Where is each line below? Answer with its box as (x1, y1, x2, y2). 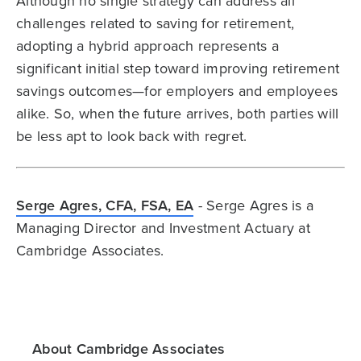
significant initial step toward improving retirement (16, 57, 339, 78)
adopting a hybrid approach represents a (16, 35, 279, 56)
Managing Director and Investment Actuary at (16, 217, 310, 238)
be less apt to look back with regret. (16, 125, 247, 146)
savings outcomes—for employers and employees (16, 80, 338, 101)
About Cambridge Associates (32, 338, 226, 359)
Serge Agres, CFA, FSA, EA (16, 194, 194, 215)
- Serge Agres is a (193, 194, 313, 215)
